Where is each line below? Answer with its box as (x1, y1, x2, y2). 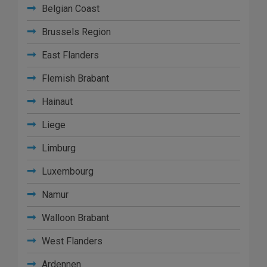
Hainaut (39, 96, 73, 107)
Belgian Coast (39, 3, 100, 14)
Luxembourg (39, 166, 94, 177)
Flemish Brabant (39, 73, 109, 84)
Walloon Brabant (39, 212, 109, 223)
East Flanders (39, 49, 99, 61)
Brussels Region (39, 26, 111, 38)
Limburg (39, 142, 76, 154)
